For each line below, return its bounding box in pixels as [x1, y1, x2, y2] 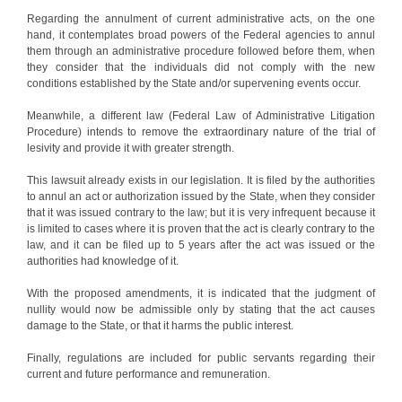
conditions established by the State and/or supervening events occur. [27, 76, 361, 90]
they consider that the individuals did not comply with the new [27, 60, 375, 74]
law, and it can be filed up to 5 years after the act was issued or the [27, 238, 375, 251]
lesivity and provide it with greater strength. [27, 141, 234, 154]
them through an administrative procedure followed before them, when [27, 44, 375, 57]
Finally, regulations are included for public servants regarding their [27, 351, 375, 364]
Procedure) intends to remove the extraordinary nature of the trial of [27, 125, 375, 138]
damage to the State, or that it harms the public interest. [27, 319, 293, 332]
